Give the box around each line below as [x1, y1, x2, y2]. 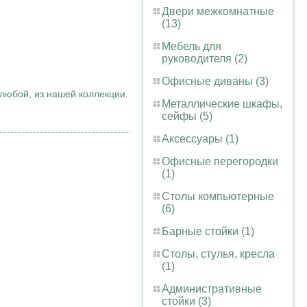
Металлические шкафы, [162, 98, 282, 110]
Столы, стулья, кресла [162, 248, 275, 260]
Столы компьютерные [162, 191, 274, 202]
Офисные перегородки [162, 156, 278, 167]
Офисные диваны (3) [162, 75, 269, 87]
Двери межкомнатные [162, 5, 274, 17]
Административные [162, 283, 262, 295]
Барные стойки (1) [162, 225, 254, 237]
